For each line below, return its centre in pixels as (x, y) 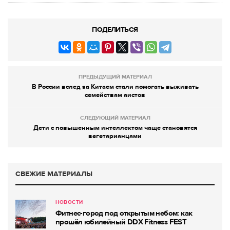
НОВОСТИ (69, 202)
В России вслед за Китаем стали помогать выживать (115, 87)
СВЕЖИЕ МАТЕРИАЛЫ (54, 174)
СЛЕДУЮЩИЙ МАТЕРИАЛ (115, 118)
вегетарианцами (115, 136)
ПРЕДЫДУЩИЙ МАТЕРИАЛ (115, 77)
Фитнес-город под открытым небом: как (124, 213)
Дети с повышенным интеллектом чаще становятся (115, 128)
